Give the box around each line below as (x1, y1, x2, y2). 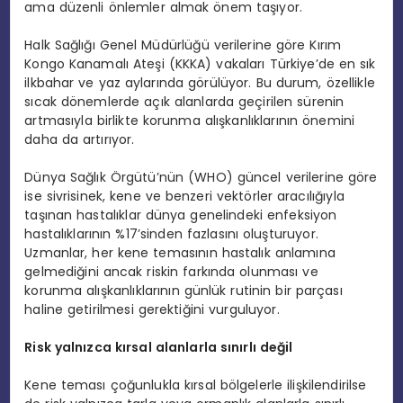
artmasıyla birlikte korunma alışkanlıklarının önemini (24, 111, 355, 130)
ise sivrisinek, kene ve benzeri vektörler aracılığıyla (24, 186, 345, 205)
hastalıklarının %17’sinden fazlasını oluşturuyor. (24, 224, 318, 243)
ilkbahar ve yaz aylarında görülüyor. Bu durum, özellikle (24, 73, 375, 92)
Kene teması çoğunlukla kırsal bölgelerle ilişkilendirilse (24, 375, 367, 394)
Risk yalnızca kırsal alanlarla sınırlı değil (24, 337, 293, 356)
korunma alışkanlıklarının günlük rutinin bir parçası (24, 281, 343, 300)
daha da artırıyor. (24, 130, 135, 148)
